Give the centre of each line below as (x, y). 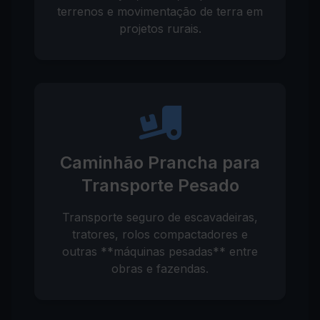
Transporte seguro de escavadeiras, (160, 217)
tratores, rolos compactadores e (160, 234)
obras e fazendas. (160, 269)
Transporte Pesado (160, 185)
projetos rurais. (160, 29)
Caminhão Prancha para (160, 162)
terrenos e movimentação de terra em (160, 11)
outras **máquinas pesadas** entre (160, 251)
